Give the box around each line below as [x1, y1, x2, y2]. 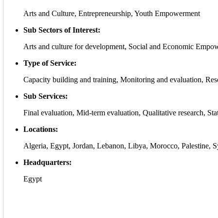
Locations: [23, 125, 58, 134]
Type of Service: [23, 59, 76, 68]
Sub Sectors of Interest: [23, 26, 100, 35]
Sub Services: [23, 92, 68, 101]
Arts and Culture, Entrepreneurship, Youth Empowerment [23, 9, 200, 18]
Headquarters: [23, 158, 72, 167]
